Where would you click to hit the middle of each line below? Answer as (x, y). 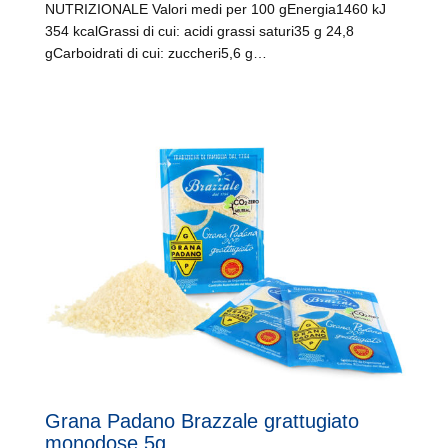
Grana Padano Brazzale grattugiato (202, 421)
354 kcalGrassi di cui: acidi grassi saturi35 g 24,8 (199, 31)
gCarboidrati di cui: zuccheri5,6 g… (156, 53)
